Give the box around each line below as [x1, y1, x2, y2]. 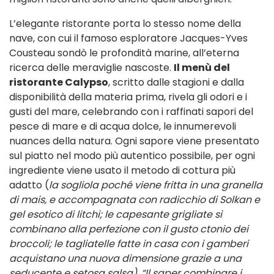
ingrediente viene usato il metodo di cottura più [9, 163, 235, 177]
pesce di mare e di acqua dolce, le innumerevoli [9, 119, 236, 133]
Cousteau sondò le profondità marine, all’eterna [9, 45, 239, 60]
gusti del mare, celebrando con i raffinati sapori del [9, 104, 253, 119]
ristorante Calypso [9, 75, 108, 89]
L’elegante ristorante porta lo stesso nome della [9, 16, 241, 31]
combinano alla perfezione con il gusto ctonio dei [9, 221, 248, 236]
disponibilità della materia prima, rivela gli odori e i [9, 89, 247, 104]
